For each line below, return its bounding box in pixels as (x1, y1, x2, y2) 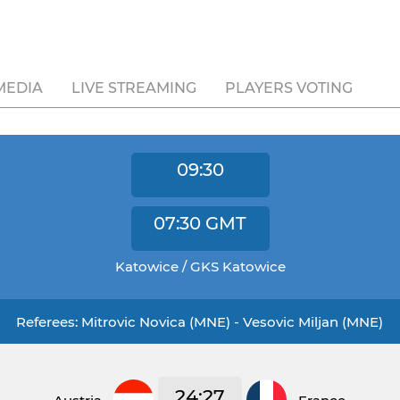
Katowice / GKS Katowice (114, 258, 286, 275)
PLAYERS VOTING (225, 79, 353, 96)
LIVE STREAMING (71, 79, 196, 96)
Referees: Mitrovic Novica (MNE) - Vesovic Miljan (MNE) (16, 313, 384, 330)
